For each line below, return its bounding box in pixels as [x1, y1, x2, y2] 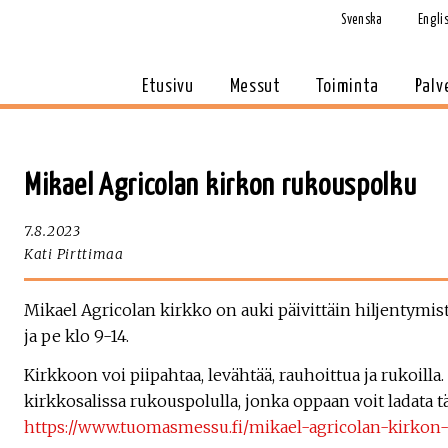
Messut [229, 77, 281, 96]
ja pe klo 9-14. [24, 326, 129, 346]
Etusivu [141, 77, 194, 96]
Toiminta [316, 77, 380, 96]
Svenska [340, 13, 383, 27]
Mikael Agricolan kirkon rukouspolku [24, 171, 417, 201]
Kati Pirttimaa [24, 245, 124, 263]
